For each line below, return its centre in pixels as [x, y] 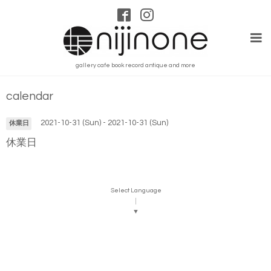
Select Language [136, 191]
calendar [30, 96]
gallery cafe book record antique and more [135, 66]
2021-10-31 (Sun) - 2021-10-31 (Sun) [104, 123]
